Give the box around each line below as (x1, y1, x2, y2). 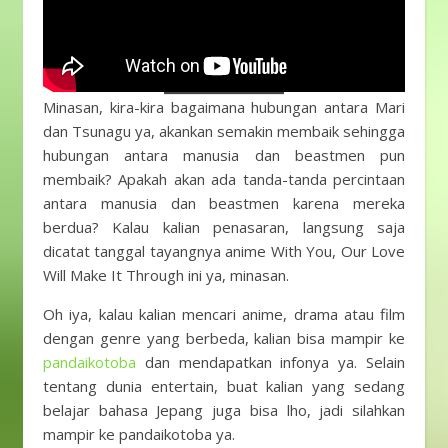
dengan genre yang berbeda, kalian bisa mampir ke (43, 327, 405, 348)
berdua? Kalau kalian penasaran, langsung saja (43, 216, 405, 237)
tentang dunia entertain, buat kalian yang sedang (43, 375, 405, 396)
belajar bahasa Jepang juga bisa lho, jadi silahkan (43, 399, 405, 420)
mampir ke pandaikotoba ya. (43, 423, 239, 444)
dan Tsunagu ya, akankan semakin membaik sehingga (43, 120, 405, 141)
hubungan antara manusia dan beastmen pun (43, 144, 405, 165)
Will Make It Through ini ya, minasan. (43, 264, 289, 285)
